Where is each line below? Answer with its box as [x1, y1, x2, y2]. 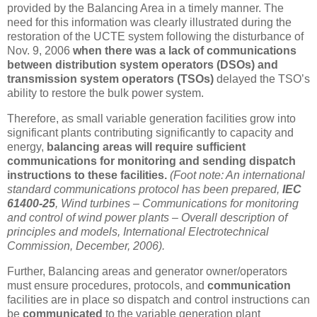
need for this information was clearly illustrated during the [7, 16, 292, 28]
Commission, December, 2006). [7, 239, 165, 252]
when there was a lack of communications [73, 44, 296, 57]
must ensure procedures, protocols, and [7, 279, 207, 292]
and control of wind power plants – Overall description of [7, 211, 287, 224]
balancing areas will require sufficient [47, 140, 246, 153]
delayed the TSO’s [217, 72, 310, 85]
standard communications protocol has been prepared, [7, 183, 282, 195]
